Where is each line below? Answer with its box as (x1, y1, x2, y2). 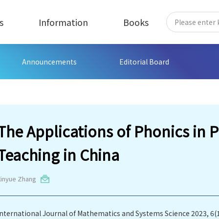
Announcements (22, 57, 77, 66)
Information (39, 16, 88, 28)
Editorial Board (119, 57, 169, 66)
